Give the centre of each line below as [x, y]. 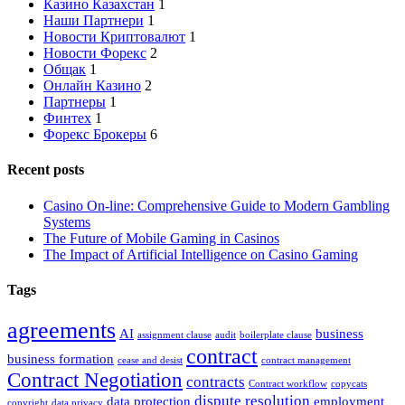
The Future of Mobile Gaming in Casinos [161, 238]
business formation [61, 359]
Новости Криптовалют [114, 37]
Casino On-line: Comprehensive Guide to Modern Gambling [217, 205]
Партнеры [75, 102]
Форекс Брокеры [95, 135]
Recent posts [46, 170]
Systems [67, 221]
